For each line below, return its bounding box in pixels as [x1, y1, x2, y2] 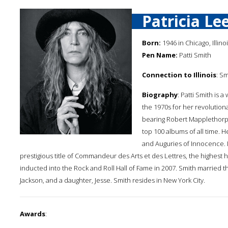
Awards [20, 209, 45, 218]
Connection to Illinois [142, 70, 216, 79]
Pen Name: [142, 50, 178, 60]
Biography [142, 90, 178, 99]
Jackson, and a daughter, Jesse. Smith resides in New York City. [20, 176, 205, 185]
